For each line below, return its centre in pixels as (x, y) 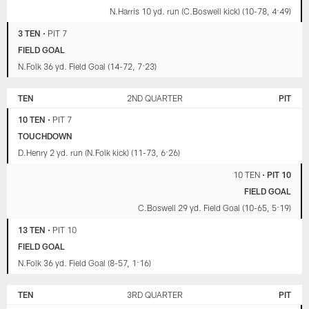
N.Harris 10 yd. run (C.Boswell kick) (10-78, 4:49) (200, 11)
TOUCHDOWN (46, 136)
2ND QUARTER (154, 98)
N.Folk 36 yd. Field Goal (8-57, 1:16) (85, 262)
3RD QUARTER (154, 294)
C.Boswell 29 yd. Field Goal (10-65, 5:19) (214, 207)
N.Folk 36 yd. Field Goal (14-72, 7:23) (88, 66)
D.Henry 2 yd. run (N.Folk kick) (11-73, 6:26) (99, 152)
